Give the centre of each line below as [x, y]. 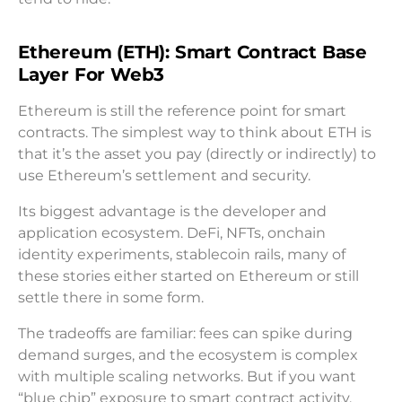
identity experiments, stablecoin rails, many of [182, 255]
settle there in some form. [111, 298]
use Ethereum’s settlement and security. [164, 176]
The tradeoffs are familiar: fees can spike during [185, 334]
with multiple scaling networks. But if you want [187, 377]
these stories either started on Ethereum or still [188, 276]
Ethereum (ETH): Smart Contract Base [192, 52]
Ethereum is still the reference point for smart [182, 111]
